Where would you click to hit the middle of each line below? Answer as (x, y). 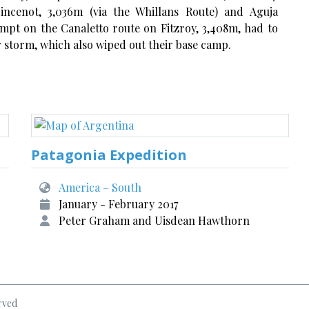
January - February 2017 (119, 204)
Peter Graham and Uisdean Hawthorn (154, 220)
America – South (100, 187)
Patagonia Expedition (109, 155)
